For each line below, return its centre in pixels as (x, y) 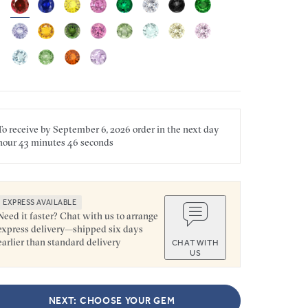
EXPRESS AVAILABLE (40, 202)
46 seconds (89, 142)
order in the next (167, 129)
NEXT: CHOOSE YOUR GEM (112, 300)
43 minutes (41, 142)
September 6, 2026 (92, 129)
